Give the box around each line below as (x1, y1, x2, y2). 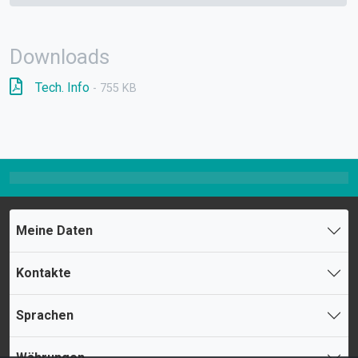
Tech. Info (35, 79, 89, 95)
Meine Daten (16, 223, 93, 239)
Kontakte (16, 265, 71, 281)
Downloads (10, 44, 109, 69)
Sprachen (16, 308, 74, 324)
